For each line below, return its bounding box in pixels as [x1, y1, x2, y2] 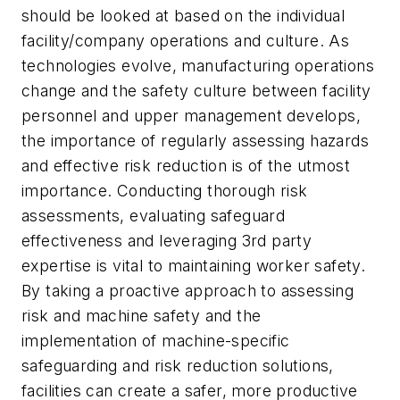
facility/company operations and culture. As [21, 30, 350, 50]
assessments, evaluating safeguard [21, 205, 286, 225]
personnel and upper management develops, [21, 105, 361, 125]
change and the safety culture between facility [21, 80, 371, 100]
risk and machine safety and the [21, 305, 262, 325]
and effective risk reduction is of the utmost [21, 155, 350, 175]
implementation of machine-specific [21, 330, 290, 350]
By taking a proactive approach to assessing [21, 280, 354, 300]
